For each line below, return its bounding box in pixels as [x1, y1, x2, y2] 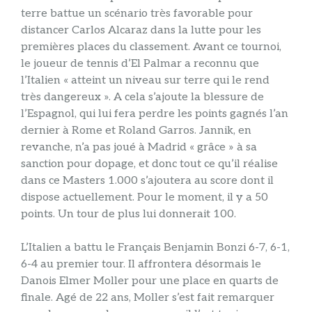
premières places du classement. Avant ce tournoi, [21, 40, 281, 54]
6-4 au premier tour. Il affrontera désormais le [21, 258, 261, 272]
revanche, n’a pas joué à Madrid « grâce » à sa [21, 141, 257, 155]
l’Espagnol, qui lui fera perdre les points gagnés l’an [21, 107, 288, 121]
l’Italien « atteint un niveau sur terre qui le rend [21, 74, 270, 88]
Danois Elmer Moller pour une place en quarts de [21, 274, 279, 288]
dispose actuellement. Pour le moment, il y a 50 [21, 191, 268, 205]
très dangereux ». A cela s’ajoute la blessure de [21, 91, 264, 104]
